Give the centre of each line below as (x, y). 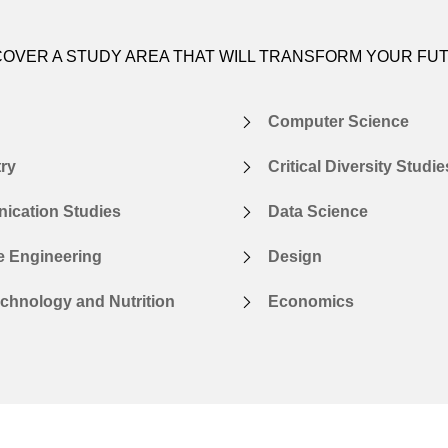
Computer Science (338, 121)
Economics (311, 301)
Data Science (318, 211)
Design (295, 256)
